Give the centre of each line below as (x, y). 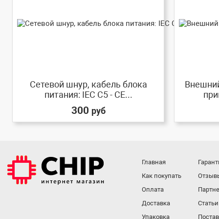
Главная (154, 162)
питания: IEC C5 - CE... (88, 94)
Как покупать (162, 176)
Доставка (156, 203)
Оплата (153, 189)
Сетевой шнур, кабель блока (88, 84)
